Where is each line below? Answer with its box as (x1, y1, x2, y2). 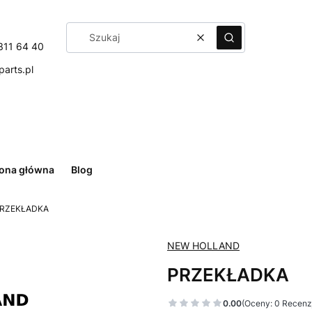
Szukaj (228, 37, 259, 49)
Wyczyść (199, 37, 242, 49)
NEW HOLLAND (167, 240, 240, 251)
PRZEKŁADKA (167, 263, 289, 286)
